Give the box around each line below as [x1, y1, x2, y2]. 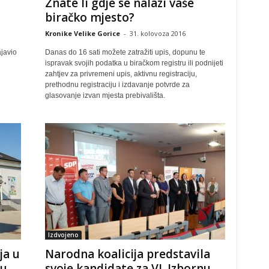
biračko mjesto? [44, 10, 134, 25]
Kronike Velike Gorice [44, 29, 120, 38]
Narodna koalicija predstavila [44, 246, 210, 262]
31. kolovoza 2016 [129, 29, 186, 38]
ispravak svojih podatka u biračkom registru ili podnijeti [44, 59, 223, 67]
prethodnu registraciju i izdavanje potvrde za [44, 80, 190, 89]
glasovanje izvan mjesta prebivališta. [44, 91, 165, 100]
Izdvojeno [47, 231, 79, 239]
